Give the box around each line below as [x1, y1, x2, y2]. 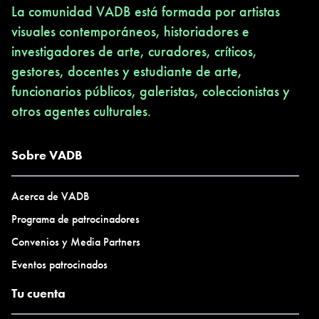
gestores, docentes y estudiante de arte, [11, 62, 242, 80]
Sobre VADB [11, 147, 83, 163]
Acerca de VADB [11, 189, 89, 204]
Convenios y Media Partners [11, 234, 140, 249]
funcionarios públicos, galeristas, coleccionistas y [11, 82, 290, 100]
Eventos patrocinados [11, 257, 108, 272]
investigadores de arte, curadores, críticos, [11, 42, 257, 61]
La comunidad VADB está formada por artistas [11, 2, 280, 21]
